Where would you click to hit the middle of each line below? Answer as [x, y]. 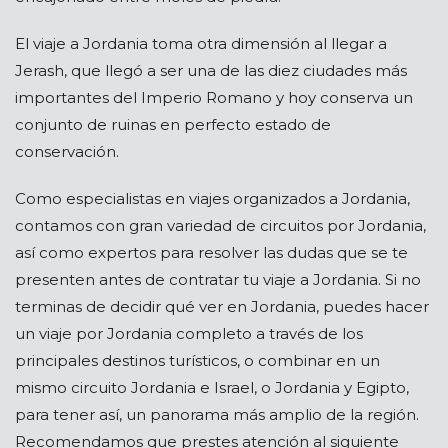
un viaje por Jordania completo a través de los [189, 334]
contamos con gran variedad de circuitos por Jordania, [220, 226]
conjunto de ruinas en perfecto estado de [173, 125]
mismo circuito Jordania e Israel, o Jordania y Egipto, [212, 388]
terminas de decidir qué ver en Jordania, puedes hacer [222, 307]
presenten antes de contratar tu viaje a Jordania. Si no [218, 280]
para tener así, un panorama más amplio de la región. [217, 415]
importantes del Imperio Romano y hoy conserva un [214, 98]
